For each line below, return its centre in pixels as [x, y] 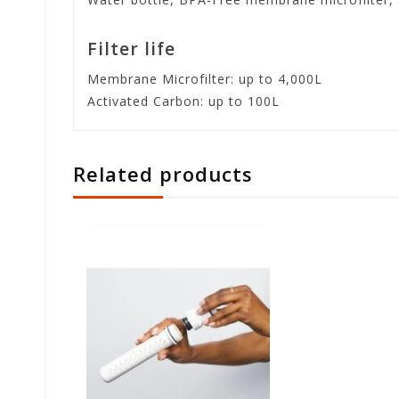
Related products [163, 174]
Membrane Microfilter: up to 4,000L [205, 79]
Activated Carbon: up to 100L [183, 102]
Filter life [131, 49]
